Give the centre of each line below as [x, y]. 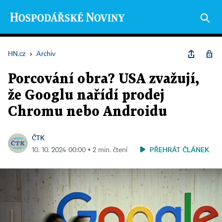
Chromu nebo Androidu [87, 112]
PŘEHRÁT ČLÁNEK [179, 149]
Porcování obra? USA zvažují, [103, 79]
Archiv [46, 54]
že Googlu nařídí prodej [86, 96]
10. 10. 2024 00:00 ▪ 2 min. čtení [80, 150]
